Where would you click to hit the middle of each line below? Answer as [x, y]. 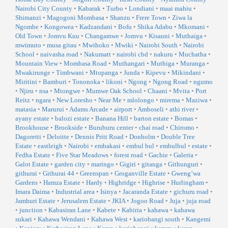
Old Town [29, 36]
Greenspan [94, 174]
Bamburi [55, 82]
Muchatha [193, 54]
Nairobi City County [44, 9]
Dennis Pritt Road [99, 137]
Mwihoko [96, 45]
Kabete [106, 210]
